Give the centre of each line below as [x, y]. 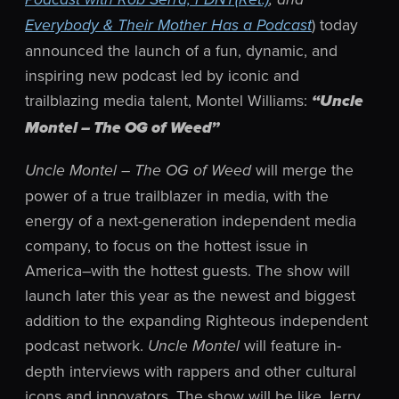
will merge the [302, 170]
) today [335, 24]
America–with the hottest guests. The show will [187, 270]
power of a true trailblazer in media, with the [177, 195]
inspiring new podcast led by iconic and [162, 75]
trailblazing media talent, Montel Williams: [168, 100]
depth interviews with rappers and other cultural [191, 371]
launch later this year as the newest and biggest [190, 295]
